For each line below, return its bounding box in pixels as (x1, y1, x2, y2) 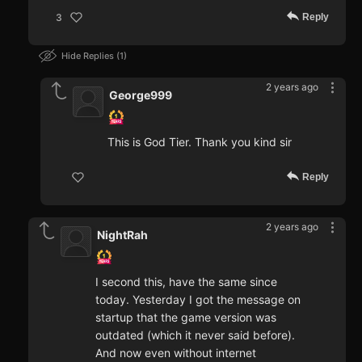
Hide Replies (61, 50, 116, 62)
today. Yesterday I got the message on (95, 293, 301, 307)
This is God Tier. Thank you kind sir (107, 135, 292, 149)
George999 (109, 88, 172, 103)
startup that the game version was (95, 310, 276, 325)
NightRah (97, 228, 148, 242)
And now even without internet (95, 346, 256, 360)
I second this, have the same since (95, 275, 277, 289)
